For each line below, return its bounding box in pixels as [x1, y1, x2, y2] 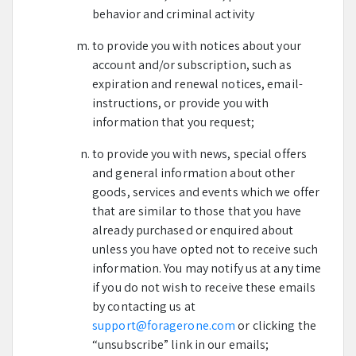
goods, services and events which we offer [92, 184, 320, 200]
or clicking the [235, 317, 316, 334]
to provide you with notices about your [92, 37, 301, 54]
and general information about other [92, 164, 296, 181]
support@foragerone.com [92, 317, 236, 334]
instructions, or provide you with [92, 95, 269, 111]
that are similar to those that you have [92, 203, 301, 219]
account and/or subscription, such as [92, 56, 292, 73]
